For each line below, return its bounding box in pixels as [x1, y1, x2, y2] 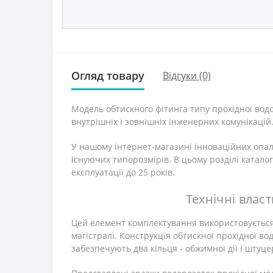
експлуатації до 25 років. [71, 166, 175, 178]
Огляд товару [71, 68, 144, 83]
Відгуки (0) [163, 69, 211, 83]
